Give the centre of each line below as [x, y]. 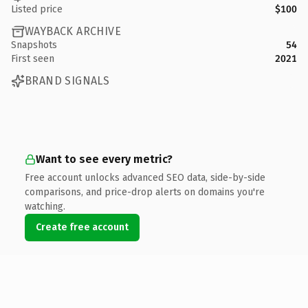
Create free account [82, 227]
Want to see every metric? [104, 159]
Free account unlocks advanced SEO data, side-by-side [145, 177]
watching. [45, 206]
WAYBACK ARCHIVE [73, 31]
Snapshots [34, 45]
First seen [33, 58]
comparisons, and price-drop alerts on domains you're [145, 192]
